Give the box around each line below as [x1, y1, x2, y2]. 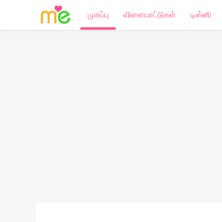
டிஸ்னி [191, 10, 212, 19]
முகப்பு [88, 10, 109, 19]
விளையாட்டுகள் [123, 10, 176, 19]
